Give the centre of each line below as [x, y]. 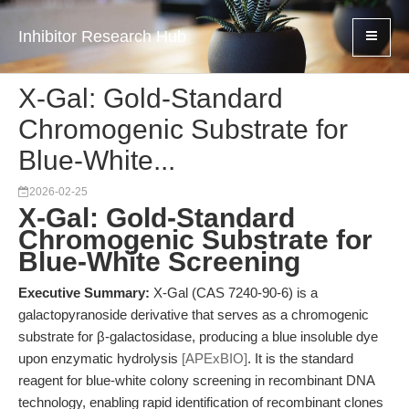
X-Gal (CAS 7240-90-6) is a [234, 293]
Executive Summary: [84, 293]
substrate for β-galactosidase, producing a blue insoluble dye [198, 336]
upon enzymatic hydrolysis [100, 358]
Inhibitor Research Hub [102, 37]
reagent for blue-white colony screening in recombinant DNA [196, 380]
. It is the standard [300, 358]
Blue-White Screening [159, 262]
